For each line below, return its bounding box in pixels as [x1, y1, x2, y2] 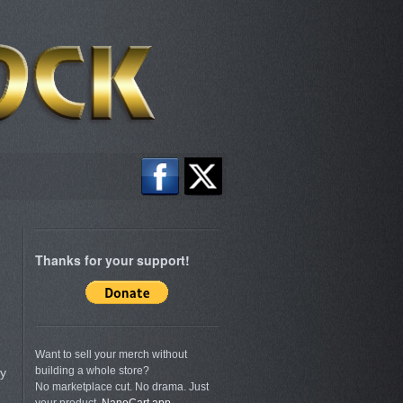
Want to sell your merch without [34, 348, 187, 362]
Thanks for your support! [34, 251, 190, 270]
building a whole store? [34, 364, 149, 378]
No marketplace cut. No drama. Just [34, 381, 209, 394]
